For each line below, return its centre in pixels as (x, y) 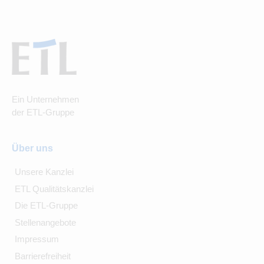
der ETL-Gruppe (43, 113)
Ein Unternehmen (45, 100)
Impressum (37, 239)
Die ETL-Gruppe (46, 206)
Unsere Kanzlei (44, 172)
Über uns (32, 148)
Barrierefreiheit (42, 256)
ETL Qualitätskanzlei (54, 189)
